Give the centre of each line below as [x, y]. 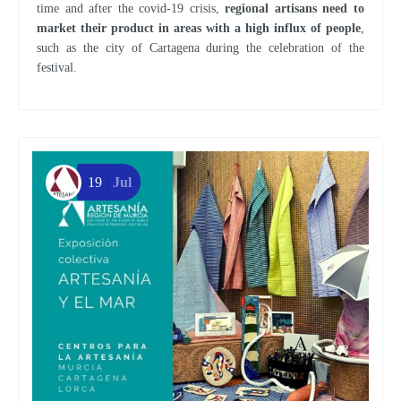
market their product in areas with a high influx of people [199, 28]
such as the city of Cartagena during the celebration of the [200, 47]
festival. [57, 67]
